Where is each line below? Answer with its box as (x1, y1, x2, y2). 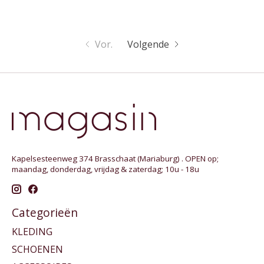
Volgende (127, 38, 170, 51)
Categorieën (12, 204, 78, 221)
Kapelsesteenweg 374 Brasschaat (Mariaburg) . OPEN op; (12, 153, 219, 164)
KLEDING (12, 225, 52, 238)
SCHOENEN (12, 242, 63, 256)
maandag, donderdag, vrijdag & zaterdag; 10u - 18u (12, 164, 199, 175)
